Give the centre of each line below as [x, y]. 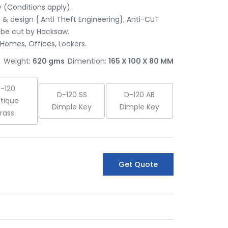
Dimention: [87, 61]
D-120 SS [72, 95]
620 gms [48, 61]
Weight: [17, 61]
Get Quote [138, 164]
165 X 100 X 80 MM [141, 61]
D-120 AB [139, 95]
